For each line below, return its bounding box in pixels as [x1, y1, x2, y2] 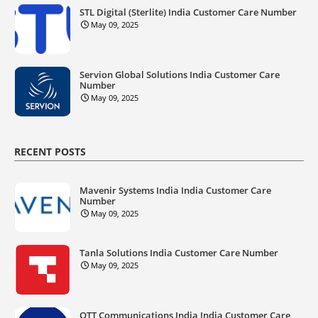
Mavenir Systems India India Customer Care [79, 183, 271, 197]
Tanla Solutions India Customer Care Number [79, 246, 278, 259]
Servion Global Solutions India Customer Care [79, 67, 280, 81]
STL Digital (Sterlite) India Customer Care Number [79, 5, 297, 18]
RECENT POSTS [14, 144, 86, 158]
